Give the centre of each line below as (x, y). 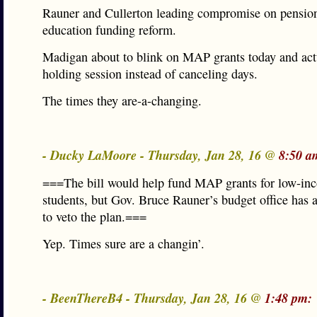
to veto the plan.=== (94, 217)
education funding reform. (109, 30)
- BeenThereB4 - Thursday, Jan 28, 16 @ (154, 298)
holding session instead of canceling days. (150, 74)
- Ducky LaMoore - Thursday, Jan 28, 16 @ (161, 155)
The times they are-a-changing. (122, 100)
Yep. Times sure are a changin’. (123, 243)
